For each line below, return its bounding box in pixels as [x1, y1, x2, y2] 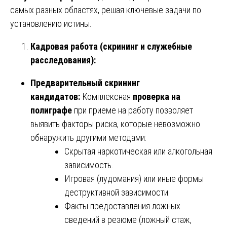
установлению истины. [10, 18, 92, 29]
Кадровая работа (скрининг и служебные [30, 41, 192, 52]
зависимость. [64, 159, 113, 170]
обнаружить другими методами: [30, 132, 146, 143]
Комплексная [80, 91, 133, 102]
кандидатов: [30, 91, 80, 102]
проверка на [133, 91, 180, 102]
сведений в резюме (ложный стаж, [64, 214, 192, 225]
